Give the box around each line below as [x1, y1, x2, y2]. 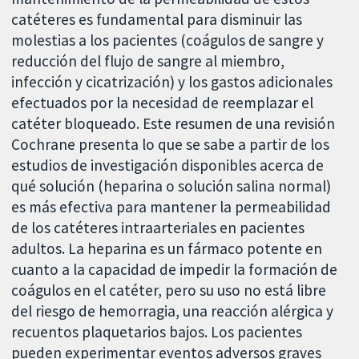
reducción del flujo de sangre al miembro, [11, 51, 285, 71]
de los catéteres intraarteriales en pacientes [11, 218, 305, 238]
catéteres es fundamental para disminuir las [11, 10, 303, 30]
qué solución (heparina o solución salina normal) [11, 176, 332, 196]
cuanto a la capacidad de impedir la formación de [11, 260, 338, 280]
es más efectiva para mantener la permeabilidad [11, 197, 332, 217]
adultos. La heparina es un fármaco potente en [11, 239, 323, 259]
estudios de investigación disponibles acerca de [11, 155, 325, 175]
